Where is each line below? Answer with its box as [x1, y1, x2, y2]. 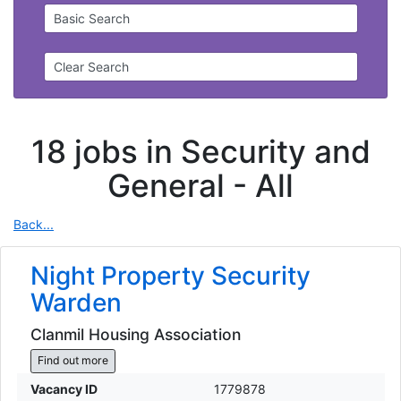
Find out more [37, 354, 108, 368]
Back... [13, 216, 54, 232]
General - [107, 166, 255, 204]
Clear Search [54, 59, 129, 75]
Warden [30, 287, 122, 319]
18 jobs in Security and [30, 132, 371, 170]
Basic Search [54, 11, 130, 27]
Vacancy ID [30, 380, 98, 397]
